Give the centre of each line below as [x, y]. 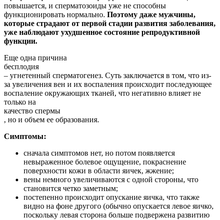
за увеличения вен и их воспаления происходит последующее [108, 84]
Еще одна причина [35, 57]
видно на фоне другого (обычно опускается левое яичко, [119, 206]
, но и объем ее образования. [52, 119]
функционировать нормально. [55, 14]
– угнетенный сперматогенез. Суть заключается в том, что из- [108, 75]
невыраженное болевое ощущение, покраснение [105, 162]
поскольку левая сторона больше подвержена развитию [117, 215]
